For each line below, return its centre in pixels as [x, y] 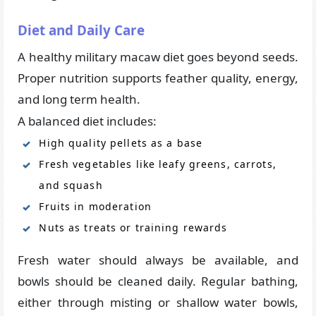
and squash [71, 186]
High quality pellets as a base [121, 143]
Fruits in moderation [95, 207]
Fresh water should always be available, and [158, 260]
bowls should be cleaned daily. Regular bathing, [158, 281]
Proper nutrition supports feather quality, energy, [158, 78]
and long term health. [79, 99]
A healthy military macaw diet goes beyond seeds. [158, 57]
